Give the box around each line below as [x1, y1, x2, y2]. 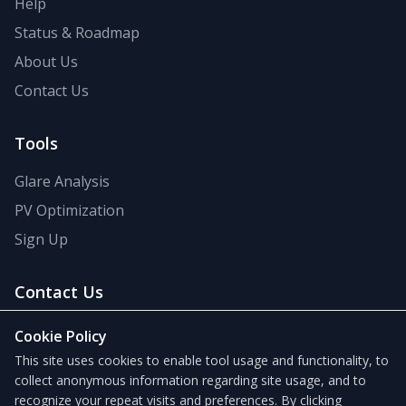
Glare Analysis [14, 171, 110, 191]
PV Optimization [14, 200, 124, 220]
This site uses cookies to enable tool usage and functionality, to [14, 352, 389, 369]
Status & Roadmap [14, 23, 140, 43]
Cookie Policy [14, 326, 107, 346]
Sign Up [14, 229, 68, 249]
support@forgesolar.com [36, 320, 208, 340]
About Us [14, 52, 78, 72]
